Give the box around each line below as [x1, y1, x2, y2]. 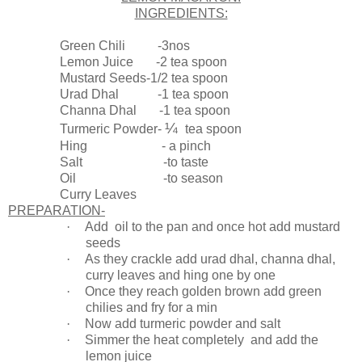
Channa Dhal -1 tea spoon [8, 103, 230, 118]
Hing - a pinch [8, 139, 211, 154]
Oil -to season [8, 171, 223, 186]
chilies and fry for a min [86, 301, 217, 315]
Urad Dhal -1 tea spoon [8, 87, 229, 102]
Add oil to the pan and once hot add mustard [85, 220, 340, 234]
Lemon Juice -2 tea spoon [8, 55, 227, 69]
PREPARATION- [8, 204, 105, 218]
